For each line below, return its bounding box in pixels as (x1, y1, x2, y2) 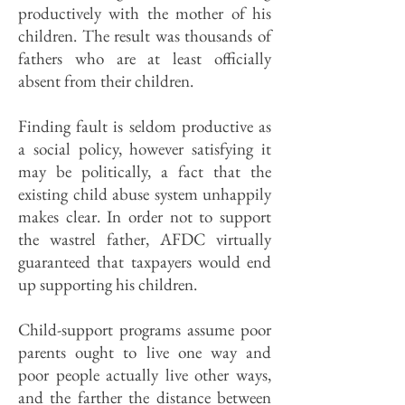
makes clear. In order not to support (18, 205, 271, 228)
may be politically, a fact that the (18, 160, 271, 183)
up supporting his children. (18, 273, 197, 296)
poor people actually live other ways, (18, 363, 271, 386)
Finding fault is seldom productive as (18, 115, 271, 137)
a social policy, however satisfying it (18, 137, 271, 160)
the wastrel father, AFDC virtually (18, 228, 271, 250)
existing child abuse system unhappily (18, 183, 271, 205)
